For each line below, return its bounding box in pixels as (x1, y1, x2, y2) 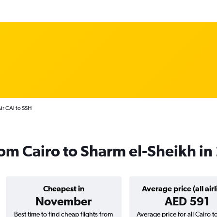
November (35, 194, 92, 208)
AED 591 (165, 194, 209, 208)
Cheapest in (43, 184, 84, 193)
